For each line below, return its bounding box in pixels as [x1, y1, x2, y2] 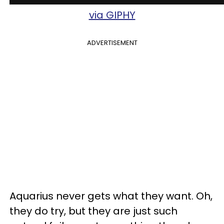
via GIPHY [88, 8, 135, 22]
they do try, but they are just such [9, 204, 177, 218]
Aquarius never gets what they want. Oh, [9, 189, 212, 203]
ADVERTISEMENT [86, 38, 137, 47]
